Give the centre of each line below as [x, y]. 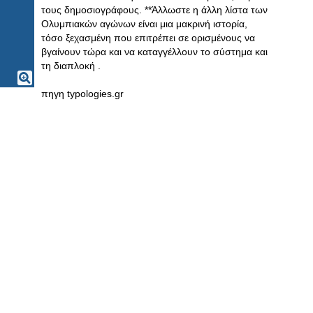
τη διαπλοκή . [71, 66]
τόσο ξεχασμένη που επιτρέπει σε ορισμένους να [148, 38]
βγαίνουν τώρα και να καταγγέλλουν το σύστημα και [154, 52]
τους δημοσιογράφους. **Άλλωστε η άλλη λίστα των [154, 10]
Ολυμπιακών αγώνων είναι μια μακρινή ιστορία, [144, 24]
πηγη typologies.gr [82, 94]
